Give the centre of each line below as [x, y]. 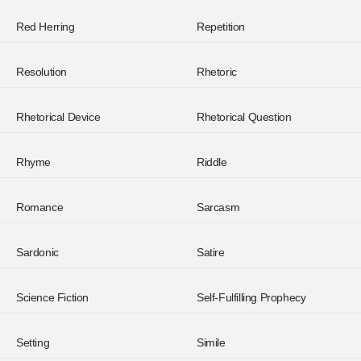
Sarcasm [218, 207]
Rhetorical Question [244, 117]
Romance [40, 207]
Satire [211, 252]
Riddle [212, 162]
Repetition [221, 27]
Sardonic [37, 252]
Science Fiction [52, 297]
